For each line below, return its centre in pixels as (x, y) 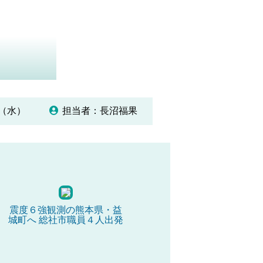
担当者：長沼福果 (100, 110)
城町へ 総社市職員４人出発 (65, 220)
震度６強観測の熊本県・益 (65, 210)
